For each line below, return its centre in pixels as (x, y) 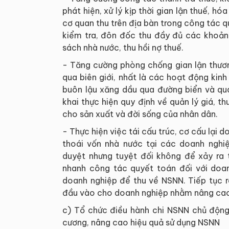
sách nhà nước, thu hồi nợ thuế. (123, 48)
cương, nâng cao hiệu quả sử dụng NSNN (141, 223)
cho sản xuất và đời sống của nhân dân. (140, 114)
